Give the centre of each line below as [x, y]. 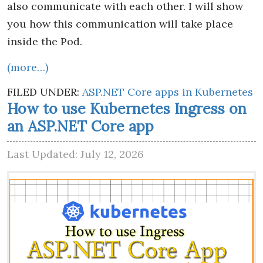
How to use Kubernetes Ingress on [127, 108]
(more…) [28, 67]
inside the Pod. [45, 41]
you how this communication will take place [120, 23]
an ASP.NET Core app [80, 126]
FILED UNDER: [45, 92]
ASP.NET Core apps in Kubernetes [168, 92]
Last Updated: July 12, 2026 [75, 154]
